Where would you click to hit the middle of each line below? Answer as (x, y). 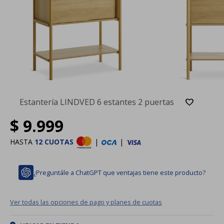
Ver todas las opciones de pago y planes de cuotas (86, 202)
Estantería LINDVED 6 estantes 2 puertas (96, 102)
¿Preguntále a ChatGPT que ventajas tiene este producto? (119, 172)
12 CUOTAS (54, 141)
